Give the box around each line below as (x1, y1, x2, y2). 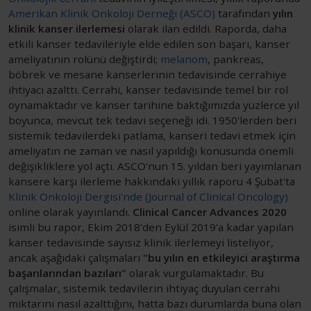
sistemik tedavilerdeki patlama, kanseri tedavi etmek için (8, 128, 296, 142)
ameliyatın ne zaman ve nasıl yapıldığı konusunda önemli (8, 143, 294, 158)
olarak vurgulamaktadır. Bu (126, 265, 264, 280)
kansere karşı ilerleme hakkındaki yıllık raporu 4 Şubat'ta (8, 174, 295, 188)
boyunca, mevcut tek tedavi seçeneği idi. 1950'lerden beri (8, 112, 296, 127)
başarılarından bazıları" (8, 265, 126, 280)
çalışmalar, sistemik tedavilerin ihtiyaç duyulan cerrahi (8, 280, 280, 295)
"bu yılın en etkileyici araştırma (143, 250, 300, 264)
